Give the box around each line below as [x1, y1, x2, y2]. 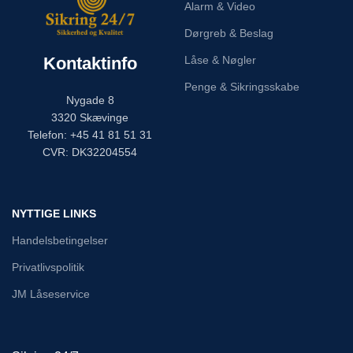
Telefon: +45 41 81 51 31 [28, 128, 153, 141]
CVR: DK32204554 [43, 145, 138, 158]
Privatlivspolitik [12, 260, 84, 273]
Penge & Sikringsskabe [184, 80, 299, 93]
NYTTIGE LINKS [12, 206, 96, 220]
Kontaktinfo [43, 53, 137, 73]
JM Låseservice [12, 287, 90, 300]
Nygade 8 [65, 93, 114, 106]
